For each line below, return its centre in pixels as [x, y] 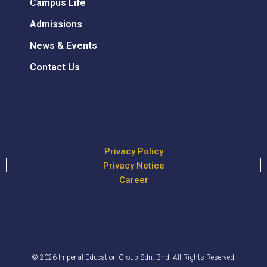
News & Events [63, 46]
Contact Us [55, 67]
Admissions [56, 24]
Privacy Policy [133, 152]
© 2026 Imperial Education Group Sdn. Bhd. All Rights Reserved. [133, 258]
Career [133, 180]
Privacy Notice [133, 166]
